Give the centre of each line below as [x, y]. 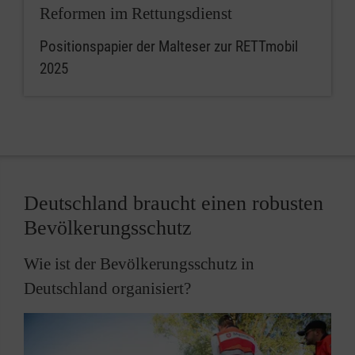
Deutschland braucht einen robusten [174, 204]
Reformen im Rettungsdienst [136, 14]
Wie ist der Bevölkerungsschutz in [139, 264]
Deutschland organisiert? [107, 289]
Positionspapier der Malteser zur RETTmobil [169, 47]
